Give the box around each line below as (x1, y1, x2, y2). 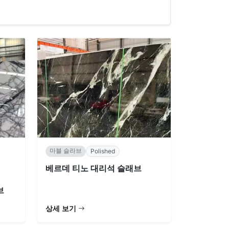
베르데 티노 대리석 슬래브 (45, 163, 142, 174)
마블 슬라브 (50, 146, 82, 154)
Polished (90, 147, 115, 155)
